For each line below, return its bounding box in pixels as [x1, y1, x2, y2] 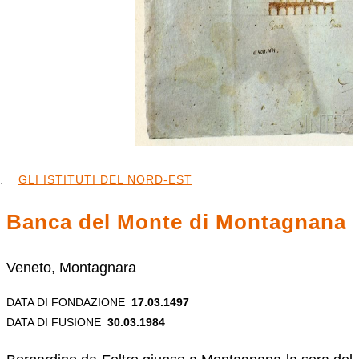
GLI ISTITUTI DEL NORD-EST [18, 173, 192, 186]
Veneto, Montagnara [6, 259, 136, 276]
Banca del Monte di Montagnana [6, 210, 346, 235]
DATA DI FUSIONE [6, 315, 101, 329]
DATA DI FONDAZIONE [6, 295, 125, 309]
